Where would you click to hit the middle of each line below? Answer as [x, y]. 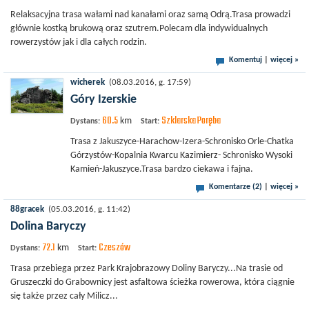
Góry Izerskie [103, 100]
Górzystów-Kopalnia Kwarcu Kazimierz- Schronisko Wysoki [181, 156]
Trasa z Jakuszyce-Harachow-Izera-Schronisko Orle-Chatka [182, 142]
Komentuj [246, 60]
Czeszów [114, 248]
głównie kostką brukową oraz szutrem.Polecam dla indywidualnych [139, 29]
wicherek [88, 83]
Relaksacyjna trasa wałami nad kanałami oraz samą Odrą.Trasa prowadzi [150, 15]
